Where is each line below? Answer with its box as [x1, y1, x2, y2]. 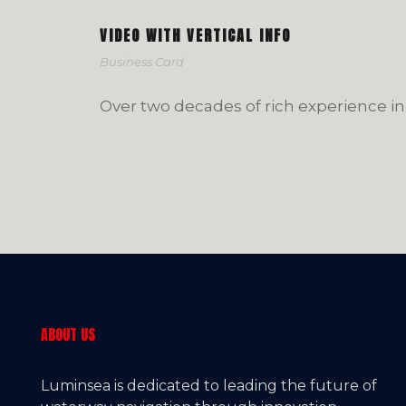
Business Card [100, 54, 184, 69]
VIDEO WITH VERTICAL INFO [100, 24, 291, 46]
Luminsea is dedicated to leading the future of [41, 377, 377, 394]
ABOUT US [41, 324, 95, 345]
